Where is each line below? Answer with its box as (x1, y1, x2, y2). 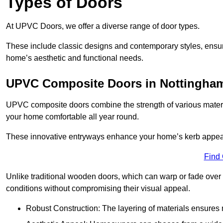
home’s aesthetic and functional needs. (6, 54, 143, 63)
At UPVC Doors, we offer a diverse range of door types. (6, 22, 200, 31)
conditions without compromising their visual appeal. (6, 184, 190, 193)
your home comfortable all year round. (6, 112, 139, 121)
